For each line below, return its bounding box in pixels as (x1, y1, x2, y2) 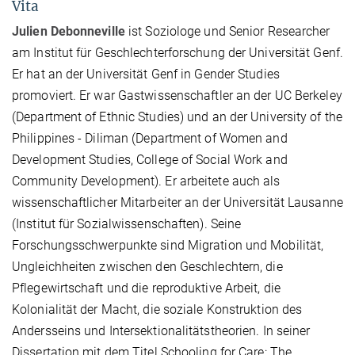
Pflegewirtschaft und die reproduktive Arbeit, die (12, 280, 281, 296)
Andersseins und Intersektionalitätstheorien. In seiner (12, 323, 311, 338)
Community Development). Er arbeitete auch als (12, 173, 281, 189)
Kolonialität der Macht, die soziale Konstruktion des (12, 301, 303, 317)
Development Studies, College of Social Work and (12, 151, 288, 167)
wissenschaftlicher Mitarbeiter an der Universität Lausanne (12, 194, 343, 210)
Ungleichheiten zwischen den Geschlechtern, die (12, 258, 283, 274)
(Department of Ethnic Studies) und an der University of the (12, 109, 342, 124)
